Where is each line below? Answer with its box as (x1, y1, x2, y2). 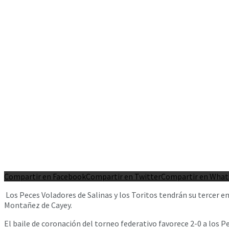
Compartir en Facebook (4, 171, 86, 181)
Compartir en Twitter (86, 171, 161, 181)
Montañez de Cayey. (4, 199, 72, 210)
